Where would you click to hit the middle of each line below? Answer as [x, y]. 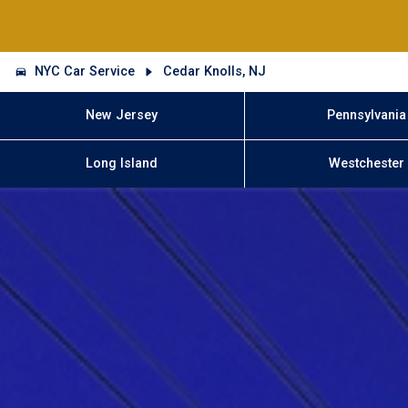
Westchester [367, 164]
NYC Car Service [85, 71]
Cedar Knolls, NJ [214, 71]
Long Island [122, 164]
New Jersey [122, 115]
